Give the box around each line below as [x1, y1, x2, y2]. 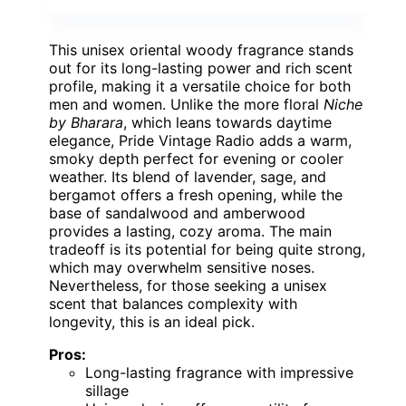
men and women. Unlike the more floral [49, 95, 324, 114]
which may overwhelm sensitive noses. [49, 258, 314, 277]
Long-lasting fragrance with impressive [85, 363, 353, 382]
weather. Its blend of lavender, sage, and [49, 168, 326, 187]
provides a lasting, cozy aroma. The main [49, 222, 332, 241]
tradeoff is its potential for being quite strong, [49, 240, 365, 259]
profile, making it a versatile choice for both [49, 77, 351, 96]
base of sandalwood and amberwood [49, 204, 305, 223]
